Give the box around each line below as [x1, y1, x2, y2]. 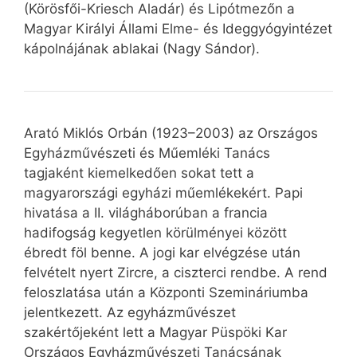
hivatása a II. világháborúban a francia [24, 205, 268, 222]
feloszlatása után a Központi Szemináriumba [24, 284, 308, 301]
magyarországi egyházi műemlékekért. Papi [24, 185, 303, 202]
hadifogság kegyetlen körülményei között [24, 225, 287, 241]
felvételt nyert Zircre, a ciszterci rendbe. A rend [24, 265, 328, 281]
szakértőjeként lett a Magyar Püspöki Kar [24, 324, 287, 341]
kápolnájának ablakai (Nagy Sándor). [24, 41, 260, 57]
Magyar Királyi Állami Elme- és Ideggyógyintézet [24, 21, 332, 37]
